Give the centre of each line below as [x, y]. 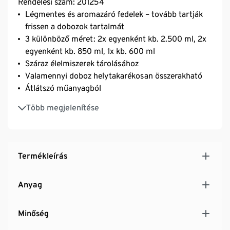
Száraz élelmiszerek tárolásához [82, 63]
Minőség [33, 213]
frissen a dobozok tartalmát [75, 26]
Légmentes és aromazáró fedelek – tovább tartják [114, 14]
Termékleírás [43, 156]
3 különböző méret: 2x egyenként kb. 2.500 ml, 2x [116, 39]
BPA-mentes [47, 102]
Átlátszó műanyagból [63, 88]
